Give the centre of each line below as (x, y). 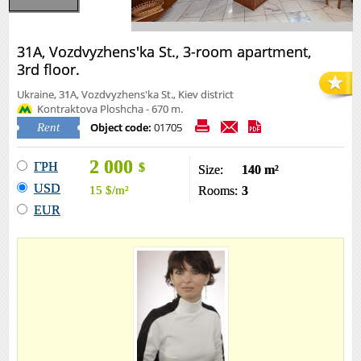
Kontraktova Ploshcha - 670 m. (110, 109)
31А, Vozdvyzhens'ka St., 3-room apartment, (164, 52)
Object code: (121, 127)
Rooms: (218, 190)
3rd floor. (48, 69)
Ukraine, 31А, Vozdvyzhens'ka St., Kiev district (125, 94)
